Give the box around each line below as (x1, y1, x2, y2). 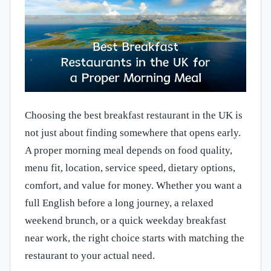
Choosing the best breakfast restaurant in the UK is (25, 109, 243, 121)
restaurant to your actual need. (25, 249, 155, 261)
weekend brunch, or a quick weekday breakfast (25, 214, 226, 226)
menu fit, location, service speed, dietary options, (25, 162, 235, 174)
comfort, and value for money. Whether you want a (25, 179, 242, 191)
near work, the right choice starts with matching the (25, 232, 244, 244)
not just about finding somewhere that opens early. (25, 126, 241, 139)
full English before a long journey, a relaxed (25, 197, 214, 209)
